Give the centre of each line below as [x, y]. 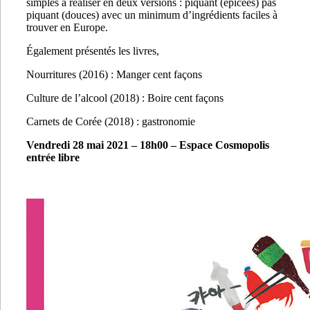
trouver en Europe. [67, 28]
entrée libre [53, 158]
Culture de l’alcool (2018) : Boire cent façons [125, 98]
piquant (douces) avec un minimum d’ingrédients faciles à [152, 15]
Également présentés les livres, [93, 51]
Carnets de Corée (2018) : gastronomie [111, 122]
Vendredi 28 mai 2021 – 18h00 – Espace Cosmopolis [148, 145]
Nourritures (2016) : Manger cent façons [114, 75]
